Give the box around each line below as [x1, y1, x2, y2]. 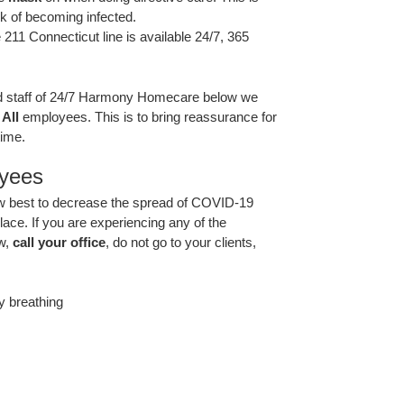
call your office [13, 234, 106, 250]
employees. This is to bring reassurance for [19, 108, 277, 124]
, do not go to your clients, [106, 234, 256, 250]
